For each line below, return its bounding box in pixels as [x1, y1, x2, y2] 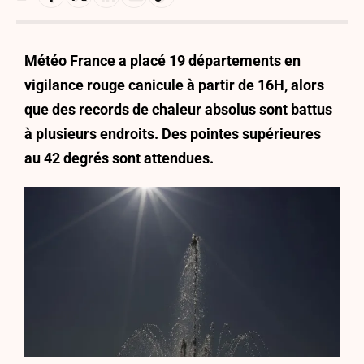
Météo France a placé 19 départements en [24, 52, 301, 69]
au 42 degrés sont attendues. [24, 149, 214, 167]
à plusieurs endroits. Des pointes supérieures [24, 125, 321, 142]
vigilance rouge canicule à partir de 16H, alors [24, 76, 324, 93]
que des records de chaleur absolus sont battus [24, 101, 332, 118]
